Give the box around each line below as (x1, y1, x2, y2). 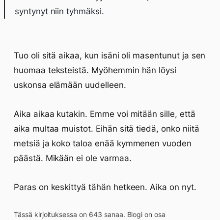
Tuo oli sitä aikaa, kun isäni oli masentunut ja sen (14, 51, 206, 60)
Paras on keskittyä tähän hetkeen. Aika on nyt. (14, 182, 196, 192)
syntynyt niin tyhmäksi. (15, 6, 104, 16)
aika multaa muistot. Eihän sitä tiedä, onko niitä (14, 124, 199, 134)
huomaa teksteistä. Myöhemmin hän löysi (14, 65, 177, 75)
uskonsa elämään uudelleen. (14, 80, 126, 90)
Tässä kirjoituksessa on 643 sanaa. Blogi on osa (14, 210, 166, 219)
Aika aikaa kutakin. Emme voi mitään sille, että (14, 109, 195, 119)
